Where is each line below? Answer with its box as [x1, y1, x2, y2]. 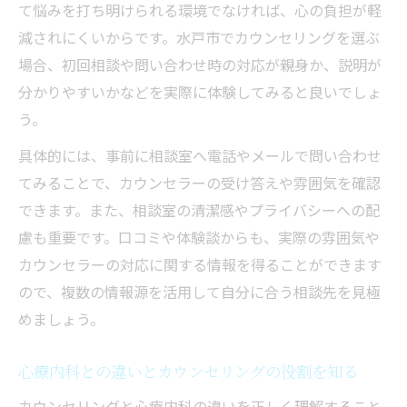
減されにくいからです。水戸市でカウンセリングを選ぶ [18, 26, 380, 49]
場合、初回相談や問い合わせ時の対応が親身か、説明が [18, 54, 382, 76]
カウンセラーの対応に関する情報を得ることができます [18, 253, 382, 276]
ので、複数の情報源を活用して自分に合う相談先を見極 [18, 281, 381, 303]
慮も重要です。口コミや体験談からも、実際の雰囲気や [18, 226, 380, 249]
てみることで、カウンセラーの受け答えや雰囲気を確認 [18, 172, 381, 194]
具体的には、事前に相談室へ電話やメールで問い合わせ [18, 144, 382, 167]
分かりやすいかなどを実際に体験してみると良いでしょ [18, 81, 382, 104]
